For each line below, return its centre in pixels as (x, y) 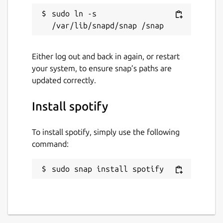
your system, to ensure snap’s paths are (102, 68)
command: (50, 144)
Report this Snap (61, 18)
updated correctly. (64, 80)
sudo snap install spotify (108, 168)
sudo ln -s (74, 13)
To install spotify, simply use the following (106, 132)
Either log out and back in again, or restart (106, 56)
